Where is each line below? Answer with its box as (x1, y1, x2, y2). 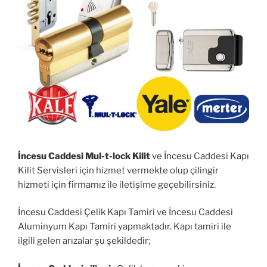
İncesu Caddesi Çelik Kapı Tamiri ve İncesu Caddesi (18, 207, 233, 218)
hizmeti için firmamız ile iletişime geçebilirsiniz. (18, 179, 216, 190)
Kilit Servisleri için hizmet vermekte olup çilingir (18, 164, 219, 176)
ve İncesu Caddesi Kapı (150, 150, 249, 162)
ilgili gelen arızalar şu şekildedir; (18, 235, 150, 247)
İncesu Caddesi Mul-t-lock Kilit (18, 150, 150, 162)
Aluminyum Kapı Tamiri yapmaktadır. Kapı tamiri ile (18, 221, 231, 232)
